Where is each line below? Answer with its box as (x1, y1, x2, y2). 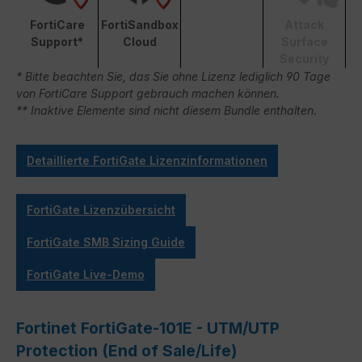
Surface (280, 34, 328, 48)
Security (280, 51, 329, 65)
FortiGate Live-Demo (27, 267, 145, 281)
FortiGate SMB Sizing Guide (27, 234, 185, 249)
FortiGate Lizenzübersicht (27, 202, 175, 217)
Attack (284, 17, 324, 32)
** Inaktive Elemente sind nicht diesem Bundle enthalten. (16, 103, 317, 117)
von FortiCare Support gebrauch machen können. (16, 86, 280, 100)
